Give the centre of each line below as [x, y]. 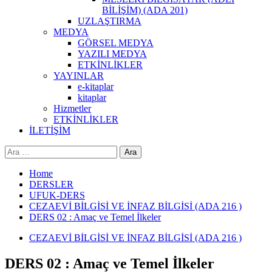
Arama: [19, 150]
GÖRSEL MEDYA [116, 43]
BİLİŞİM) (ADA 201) [145, 10]
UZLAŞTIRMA [110, 21]
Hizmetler [72, 108]
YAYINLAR [79, 76]
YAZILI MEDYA [112, 54]
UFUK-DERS [57, 195]
